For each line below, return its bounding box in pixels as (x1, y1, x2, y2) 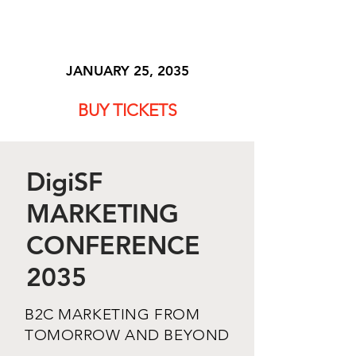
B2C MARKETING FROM (25, 305, 200, 323)
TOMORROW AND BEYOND (25, 326, 230, 344)
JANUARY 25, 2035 (65, 63, 189, 79)
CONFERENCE (26, 229, 200, 261)
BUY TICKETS (77, 100, 177, 120)
